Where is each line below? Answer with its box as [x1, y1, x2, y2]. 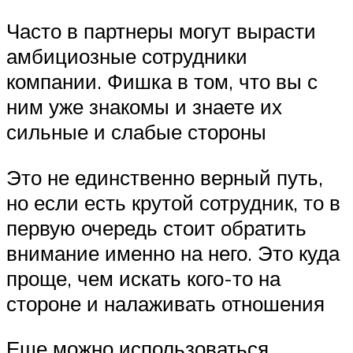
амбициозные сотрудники [6, 43, 247, 69]
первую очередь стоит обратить [6, 214, 307, 240]
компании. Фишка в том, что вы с [6, 68, 318, 94]
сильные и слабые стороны [6, 118, 266, 144]
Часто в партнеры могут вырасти [6, 17, 316, 43]
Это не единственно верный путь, [6, 164, 323, 190]
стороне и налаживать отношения [6, 290, 325, 316]
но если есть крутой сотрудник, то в [6, 189, 340, 215]
